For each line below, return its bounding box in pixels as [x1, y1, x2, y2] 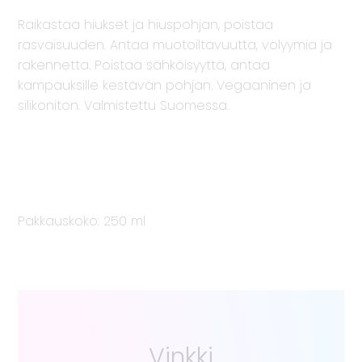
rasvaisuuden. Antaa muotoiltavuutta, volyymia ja [18, 36, 333, 55]
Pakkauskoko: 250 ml [18, 212, 146, 231]
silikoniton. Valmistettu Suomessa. [18, 96, 229, 116]
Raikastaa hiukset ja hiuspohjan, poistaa [18, 15, 274, 35]
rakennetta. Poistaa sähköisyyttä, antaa [18, 56, 271, 75]
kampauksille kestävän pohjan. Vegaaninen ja [18, 76, 312, 95]
